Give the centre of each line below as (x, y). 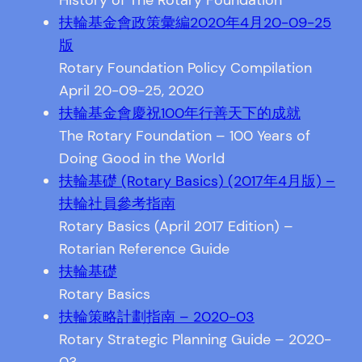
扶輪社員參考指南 (117, 204)
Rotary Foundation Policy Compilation (185, 68)
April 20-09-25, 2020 (131, 91)
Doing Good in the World (141, 159)
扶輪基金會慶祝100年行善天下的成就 (179, 114)
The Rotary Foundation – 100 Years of (184, 136)
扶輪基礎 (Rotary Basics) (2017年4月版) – (197, 181)
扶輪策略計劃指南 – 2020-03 (156, 317)
